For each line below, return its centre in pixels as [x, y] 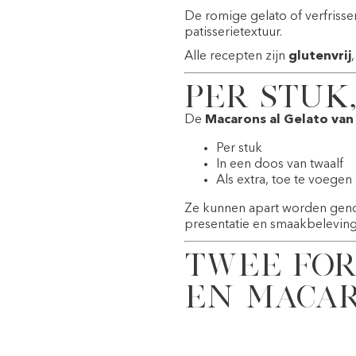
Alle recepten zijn [236, 56]
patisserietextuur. [233, 32]
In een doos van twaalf [280, 164]
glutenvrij [320, 56]
